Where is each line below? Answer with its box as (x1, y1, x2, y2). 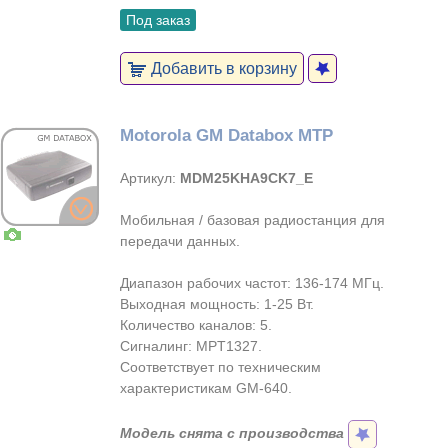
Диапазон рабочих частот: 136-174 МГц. (120, 275, 384, 291)
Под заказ (126, 12, 190, 28)
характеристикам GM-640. (120, 380, 292, 396)
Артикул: (120, 170, 180, 186)
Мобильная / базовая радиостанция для (120, 212, 385, 228)
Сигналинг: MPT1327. (120, 338, 262, 354)
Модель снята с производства (120, 425, 344, 442)
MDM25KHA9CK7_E (180, 170, 313, 186)
